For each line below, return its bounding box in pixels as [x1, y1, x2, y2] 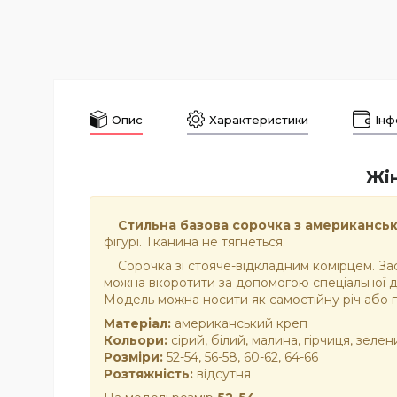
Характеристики [209, 113, 308, 128]
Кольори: [104, 331, 167, 348]
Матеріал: [104, 315, 171, 331]
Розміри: [104, 348, 163, 365]
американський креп [171, 315, 307, 331]
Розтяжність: [104, 365, 193, 382]
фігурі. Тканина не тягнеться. [104, 233, 285, 250]
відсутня [193, 365, 251, 382]
